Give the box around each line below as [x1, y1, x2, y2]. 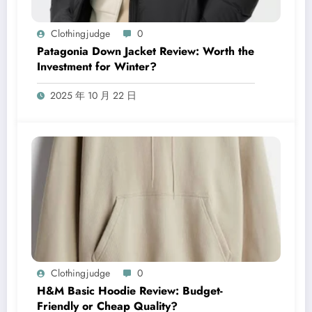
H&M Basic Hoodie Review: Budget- [37, 283, 223, 299]
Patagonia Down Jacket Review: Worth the [37, 43, 254, 59]
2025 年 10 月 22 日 [50, 88, 136, 102]
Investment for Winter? [37, 58, 157, 75]
